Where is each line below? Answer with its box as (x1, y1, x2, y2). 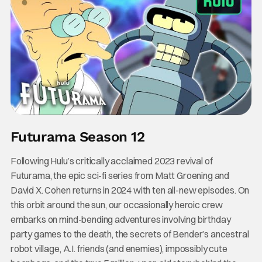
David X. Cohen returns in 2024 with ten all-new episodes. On (10, 184, 250, 196)
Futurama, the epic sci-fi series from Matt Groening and (10, 169, 230, 181)
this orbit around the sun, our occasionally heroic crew (10, 198, 223, 211)
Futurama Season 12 (10, 128, 145, 145)
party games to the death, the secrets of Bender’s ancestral (10, 227, 249, 240)
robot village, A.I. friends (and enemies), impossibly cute (10, 242, 227, 254)
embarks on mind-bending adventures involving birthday (10, 213, 231, 225)
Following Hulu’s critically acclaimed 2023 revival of (10, 154, 213, 167)
